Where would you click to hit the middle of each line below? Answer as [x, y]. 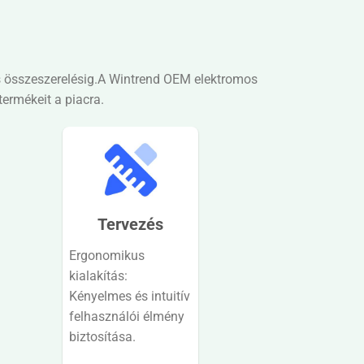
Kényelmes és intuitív [130, 297]
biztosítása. [103, 337]
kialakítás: [99, 276]
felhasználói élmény [127, 317]
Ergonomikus [107, 256]
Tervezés [131, 225]
